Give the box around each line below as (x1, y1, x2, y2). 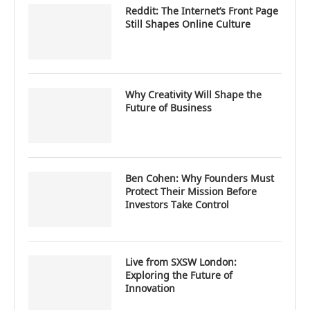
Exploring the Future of (125, 268, 232, 282)
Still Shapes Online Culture (125, 17, 250, 31)
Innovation (125, 282, 175, 295)
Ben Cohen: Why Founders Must (125, 172, 274, 185)
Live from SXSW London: (125, 255, 237, 269)
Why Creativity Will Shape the (125, 88, 262, 102)
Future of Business (125, 101, 212, 115)
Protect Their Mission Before (125, 185, 257, 199)
